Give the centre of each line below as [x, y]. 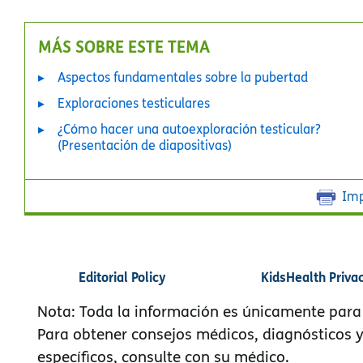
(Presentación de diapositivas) [145, 145]
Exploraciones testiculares [134, 103]
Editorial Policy [122, 277]
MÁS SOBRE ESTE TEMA [124, 46]
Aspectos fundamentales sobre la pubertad [183, 77]
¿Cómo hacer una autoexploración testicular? [189, 129]
